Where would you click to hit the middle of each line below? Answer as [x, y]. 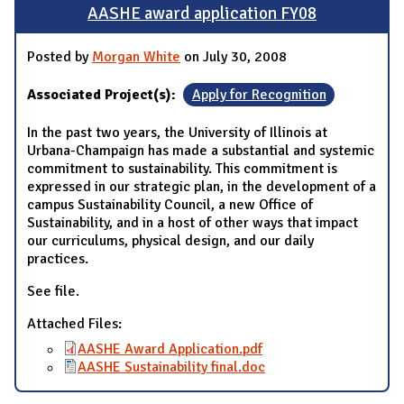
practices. [58, 258]
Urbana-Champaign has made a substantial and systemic [201, 150]
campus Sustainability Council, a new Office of [170, 204]
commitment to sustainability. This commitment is [182, 168]
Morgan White [136, 56]
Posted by [60, 56]
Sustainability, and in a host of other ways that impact [193, 222]
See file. [53, 291]
